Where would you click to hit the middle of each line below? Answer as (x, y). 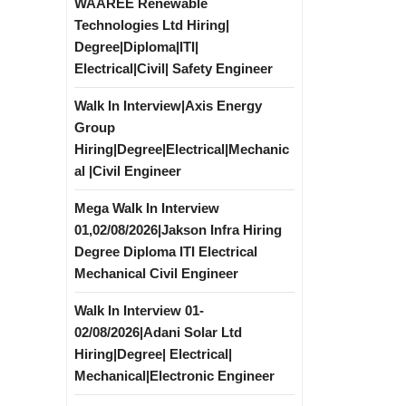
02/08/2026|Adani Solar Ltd (158, 332)
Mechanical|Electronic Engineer (174, 376)
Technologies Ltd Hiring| (152, 25)
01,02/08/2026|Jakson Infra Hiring (178, 230)
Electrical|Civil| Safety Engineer (174, 68)
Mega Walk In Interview (147, 208)
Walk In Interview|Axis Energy (168, 106)
